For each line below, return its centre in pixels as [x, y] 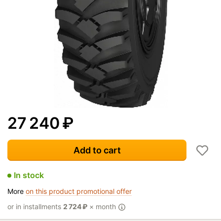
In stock [29, 175]
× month [103, 206]
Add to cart [97, 150]
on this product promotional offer [79, 191]
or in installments [35, 206]
